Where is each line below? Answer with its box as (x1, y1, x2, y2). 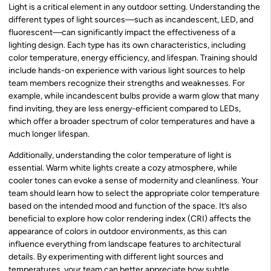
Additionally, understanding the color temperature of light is (8, 150, 232, 161)
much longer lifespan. (8, 128, 90, 139)
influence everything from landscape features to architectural (8, 239, 241, 250)
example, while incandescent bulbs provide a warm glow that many (8, 90, 259, 101)
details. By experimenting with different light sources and (8, 252, 223, 263)
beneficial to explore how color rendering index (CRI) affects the (8, 214, 251, 224)
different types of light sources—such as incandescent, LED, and (8, 14, 253, 25)
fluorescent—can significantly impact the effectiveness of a (8, 27, 235, 38)
